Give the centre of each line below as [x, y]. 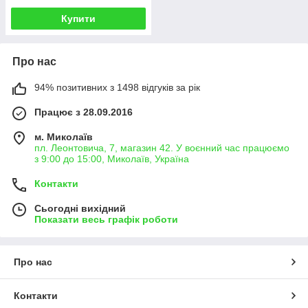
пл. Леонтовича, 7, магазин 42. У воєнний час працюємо [162, 148]
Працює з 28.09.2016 [84, 112]
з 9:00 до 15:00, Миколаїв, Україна [112, 159]
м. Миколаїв [64, 137]
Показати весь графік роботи [106, 220]
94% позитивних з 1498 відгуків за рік [117, 88]
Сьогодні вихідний [80, 209]
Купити [78, 19]
